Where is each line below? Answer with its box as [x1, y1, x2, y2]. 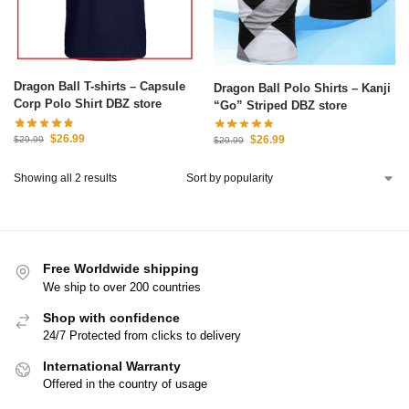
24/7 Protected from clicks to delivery [43, 329, 241, 343]
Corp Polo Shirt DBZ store [14, 97, 162, 111]
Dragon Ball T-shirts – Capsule [14, 79, 185, 94]
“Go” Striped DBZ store [214, 98, 347, 112]
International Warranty [43, 359, 181, 374]
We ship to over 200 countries [43, 279, 201, 294]
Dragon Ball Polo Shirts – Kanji [214, 80, 362, 95]
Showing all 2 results [14, 172, 117, 185]
